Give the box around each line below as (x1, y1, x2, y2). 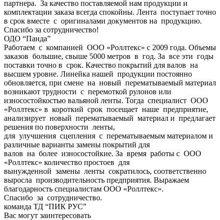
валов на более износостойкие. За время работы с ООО (4, 149, 201, 158)
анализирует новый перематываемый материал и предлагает (4, 113, 216, 122)
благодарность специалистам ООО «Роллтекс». (4, 184, 164, 193)
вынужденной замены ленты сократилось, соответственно (4, 166, 206, 175)
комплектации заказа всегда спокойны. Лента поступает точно (4, 7, 216, 16)
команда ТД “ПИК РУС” (4, 202, 86, 211)
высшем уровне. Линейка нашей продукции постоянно (4, 69, 192, 78)
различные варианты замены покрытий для (4, 140, 150, 149)
